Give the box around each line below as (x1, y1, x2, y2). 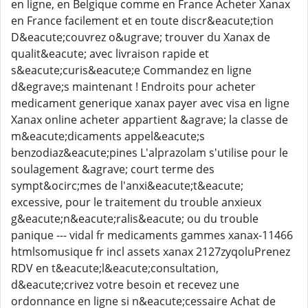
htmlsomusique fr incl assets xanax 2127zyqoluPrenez (11, 244, 290, 259)
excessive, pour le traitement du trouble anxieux (11, 195, 261, 210)
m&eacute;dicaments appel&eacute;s (11, 129, 205, 144)
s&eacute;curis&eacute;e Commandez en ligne (11, 63, 252, 78)
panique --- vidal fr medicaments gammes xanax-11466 (11, 228, 293, 243)
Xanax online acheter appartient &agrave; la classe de (11, 112, 288, 127)
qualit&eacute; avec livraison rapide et (11, 46, 209, 61)
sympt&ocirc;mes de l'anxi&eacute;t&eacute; (11, 178, 243, 193)
